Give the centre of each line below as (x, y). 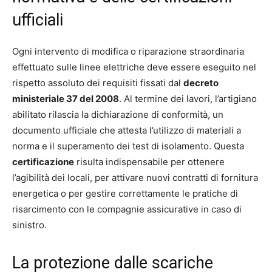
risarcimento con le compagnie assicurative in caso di (127, 209)
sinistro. (29, 225)
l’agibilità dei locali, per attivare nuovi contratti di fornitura (135, 177)
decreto (201, 83)
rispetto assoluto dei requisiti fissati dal (98, 83)
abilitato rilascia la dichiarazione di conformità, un (118, 114)
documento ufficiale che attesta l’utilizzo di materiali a (127, 130)
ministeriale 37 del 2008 (66, 98)
